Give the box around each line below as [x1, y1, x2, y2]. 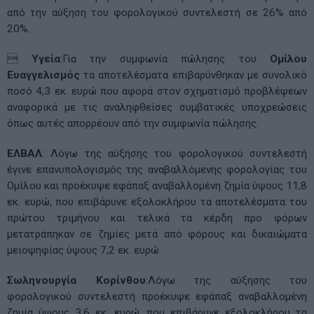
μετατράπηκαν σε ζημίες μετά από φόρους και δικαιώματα [7, 227, 307, 240]
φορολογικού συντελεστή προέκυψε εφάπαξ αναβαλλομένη [7, 289, 307, 303]
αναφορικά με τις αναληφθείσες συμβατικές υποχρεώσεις [7, 100, 307, 114]
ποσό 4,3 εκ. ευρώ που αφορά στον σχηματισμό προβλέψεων [7, 84, 307, 97]
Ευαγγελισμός [7, 68, 80, 81]
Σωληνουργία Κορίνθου [7, 273, 146, 287]
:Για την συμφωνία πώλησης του [60, 52, 270, 65]
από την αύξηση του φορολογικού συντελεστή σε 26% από [7, 6, 307, 19]
